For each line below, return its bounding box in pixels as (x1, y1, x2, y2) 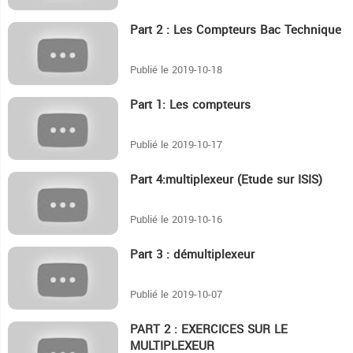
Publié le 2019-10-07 (130, 284, 222, 305)
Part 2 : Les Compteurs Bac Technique (130, 19, 341, 42)
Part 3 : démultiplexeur (130, 243, 255, 266)
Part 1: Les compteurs (130, 94, 251, 117)
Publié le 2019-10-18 (130, 60, 222, 80)
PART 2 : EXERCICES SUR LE (130, 318, 288, 341)
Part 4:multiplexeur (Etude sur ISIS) (130, 169, 322, 191)
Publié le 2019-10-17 (130, 135, 222, 155)
